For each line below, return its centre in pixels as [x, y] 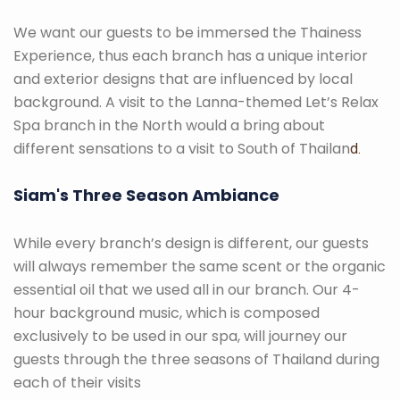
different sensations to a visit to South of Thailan [182, 149]
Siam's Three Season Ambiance [146, 196]
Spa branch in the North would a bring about [169, 126]
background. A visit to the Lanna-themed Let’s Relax [196, 103]
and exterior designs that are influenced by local [183, 79]
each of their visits [77, 383]
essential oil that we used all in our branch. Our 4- [187, 290]
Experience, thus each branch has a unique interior [191, 56]
